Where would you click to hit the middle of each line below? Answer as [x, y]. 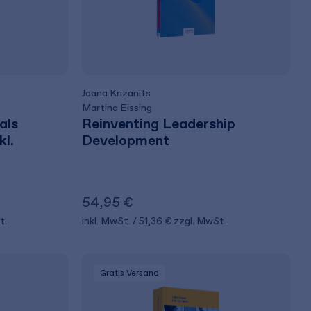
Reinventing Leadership [159, 124]
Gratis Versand [130, 273]
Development [126, 140]
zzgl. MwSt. [200, 221]
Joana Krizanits [117, 93]
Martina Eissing [117, 108]
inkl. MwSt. [108, 221]
